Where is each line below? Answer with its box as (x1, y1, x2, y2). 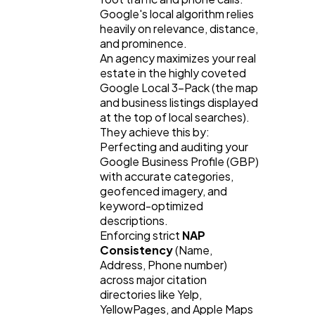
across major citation (100, 271, 207, 287)
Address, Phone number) (100, 257, 227, 272)
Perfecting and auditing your (100, 139, 248, 154)
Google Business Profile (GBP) (100, 153, 259, 169)
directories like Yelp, (100, 286, 202, 302)
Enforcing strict (100, 227, 182, 243)
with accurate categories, (100, 168, 233, 184)
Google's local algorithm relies (100, 6, 254, 21)
